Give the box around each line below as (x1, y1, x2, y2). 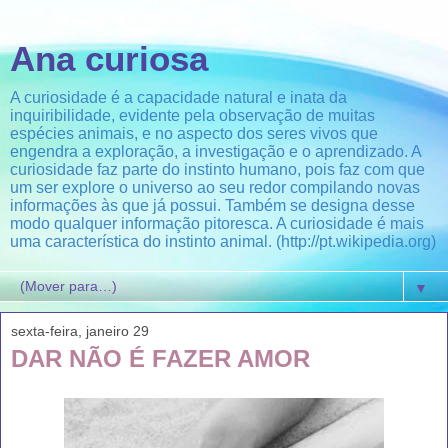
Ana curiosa (10, 40, 208, 78)
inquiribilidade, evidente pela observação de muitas (10, 107, 375, 124)
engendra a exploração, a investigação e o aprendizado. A (10, 143, 421, 160)
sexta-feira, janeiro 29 (11, 323, 149, 339)
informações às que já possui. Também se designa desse (10, 197, 415, 214)
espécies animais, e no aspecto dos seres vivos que (10, 125, 378, 142)
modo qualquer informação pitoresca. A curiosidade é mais (10, 215, 424, 232)
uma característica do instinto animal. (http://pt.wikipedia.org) (10, 233, 436, 250)
